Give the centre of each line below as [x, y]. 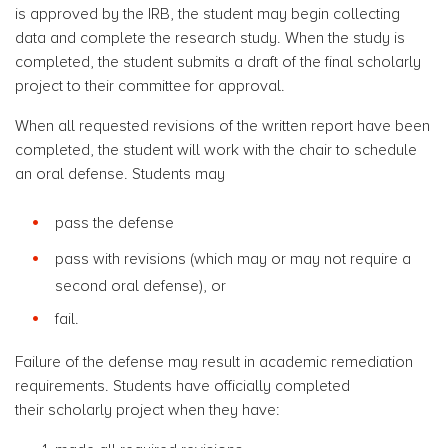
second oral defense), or [140, 286]
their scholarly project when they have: [147, 410]
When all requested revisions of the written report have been [222, 126]
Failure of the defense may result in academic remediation [214, 362]
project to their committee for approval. [152, 86]
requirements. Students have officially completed [182, 386]
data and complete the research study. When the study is [210, 38]
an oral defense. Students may [120, 174]
